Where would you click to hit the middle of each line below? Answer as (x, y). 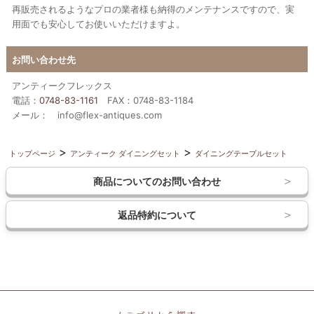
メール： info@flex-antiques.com (87, 115)
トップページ (32, 154)
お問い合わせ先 (44, 60)
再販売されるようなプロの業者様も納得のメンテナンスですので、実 (153, 9)
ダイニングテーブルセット (241, 154)
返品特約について (157, 214)
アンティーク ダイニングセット (125, 154)
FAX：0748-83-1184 (146, 101)
